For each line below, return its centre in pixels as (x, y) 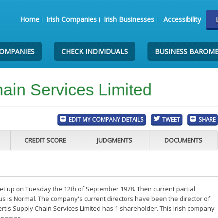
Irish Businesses (129, 19)
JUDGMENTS (114, 140)
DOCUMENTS (184, 140)
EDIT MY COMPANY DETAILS (106, 119)
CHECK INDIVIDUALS (95, 51)
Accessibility (182, 19)
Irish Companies (71, 19)
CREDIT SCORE (45, 140)
